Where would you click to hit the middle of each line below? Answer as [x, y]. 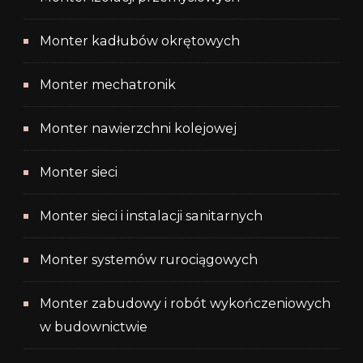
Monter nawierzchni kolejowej [138, 128]
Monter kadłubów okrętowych [140, 41]
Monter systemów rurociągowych [149, 259]
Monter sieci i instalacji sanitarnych [151, 216]
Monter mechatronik [108, 84]
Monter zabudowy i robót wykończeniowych [185, 303]
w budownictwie [94, 327]
